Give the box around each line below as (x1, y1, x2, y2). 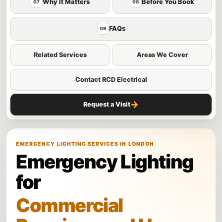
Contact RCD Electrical (75, 75, 147, 83)
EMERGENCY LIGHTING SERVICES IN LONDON (16, 140, 154, 147)
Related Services (33, 51, 87, 58)
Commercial (16, 193, 123, 217)
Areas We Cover (136, 51, 188, 58)
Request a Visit (83, 100, 130, 108)
